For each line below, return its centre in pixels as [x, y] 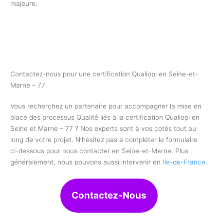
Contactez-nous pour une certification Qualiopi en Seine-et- [104, 74]
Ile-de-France [184, 162]
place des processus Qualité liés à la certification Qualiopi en [105, 118]
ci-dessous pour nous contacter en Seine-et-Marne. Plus [100, 151]
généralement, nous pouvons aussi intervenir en [87, 162]
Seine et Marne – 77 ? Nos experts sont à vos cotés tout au [103, 129]
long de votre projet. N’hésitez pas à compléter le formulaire [104, 140]
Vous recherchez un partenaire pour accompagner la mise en [106, 106]
